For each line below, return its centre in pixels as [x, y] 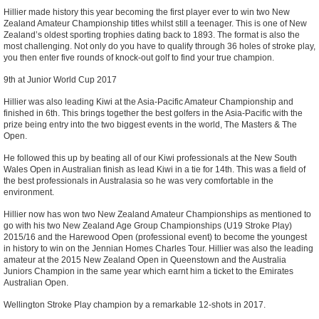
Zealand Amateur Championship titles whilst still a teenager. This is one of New [155, 24]
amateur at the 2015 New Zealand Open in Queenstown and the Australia [145, 260]
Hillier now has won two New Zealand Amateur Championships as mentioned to [157, 215]
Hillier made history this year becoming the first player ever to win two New [147, 12]
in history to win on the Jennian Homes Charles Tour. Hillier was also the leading [158, 249]
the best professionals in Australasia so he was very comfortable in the [138, 181]
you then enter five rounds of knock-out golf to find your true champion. [139, 58]
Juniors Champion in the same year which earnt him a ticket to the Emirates [148, 272]
